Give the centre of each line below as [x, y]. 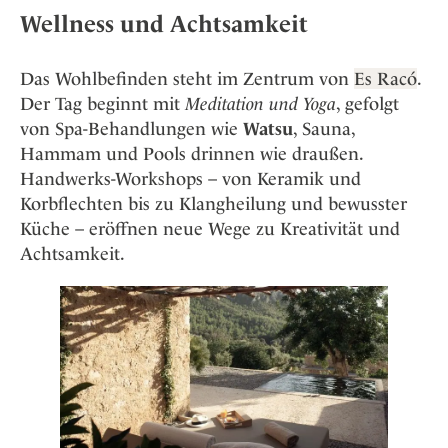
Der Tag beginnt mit [102, 104]
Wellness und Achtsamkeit [164, 23]
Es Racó [385, 79]
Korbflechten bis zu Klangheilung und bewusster [213, 204]
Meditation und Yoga [260, 104]
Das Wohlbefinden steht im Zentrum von [187, 79]
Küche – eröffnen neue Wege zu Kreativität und [210, 229]
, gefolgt [367, 104]
